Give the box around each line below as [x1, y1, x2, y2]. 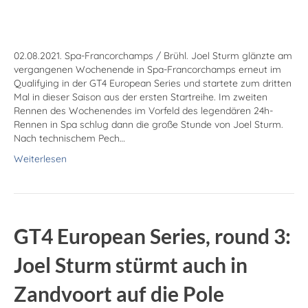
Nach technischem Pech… [14, 132, 125, 145]
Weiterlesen [14, 153, 67, 166]
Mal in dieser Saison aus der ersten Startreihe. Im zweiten [14, 91, 267, 104]
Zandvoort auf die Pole [14, 281, 224, 307]
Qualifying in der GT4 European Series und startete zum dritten [14, 77, 291, 90]
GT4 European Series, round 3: [14, 223, 291, 249]
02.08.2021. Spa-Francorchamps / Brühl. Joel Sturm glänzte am [14, 49, 292, 63]
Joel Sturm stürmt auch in [14, 252, 247, 278]
